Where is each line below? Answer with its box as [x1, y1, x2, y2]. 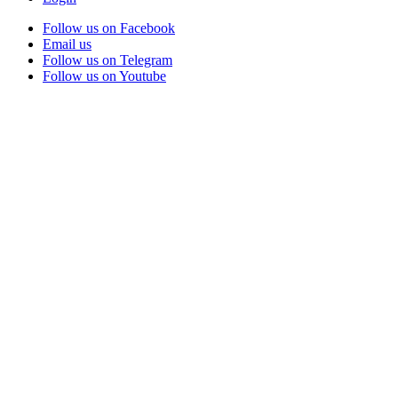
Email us [43, 36, 92, 52]
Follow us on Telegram [43, 52, 172, 68]
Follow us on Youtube [43, 68, 166, 84]
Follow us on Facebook [43, 20, 175, 36]
